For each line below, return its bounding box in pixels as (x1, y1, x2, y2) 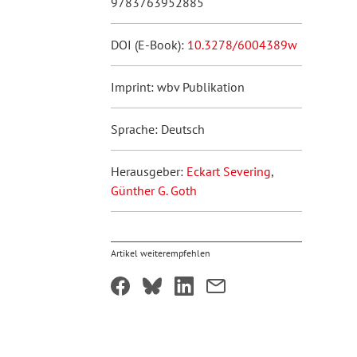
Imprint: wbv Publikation (110, 79, 245, 95)
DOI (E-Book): (110, 37, 187, 53)
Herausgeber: (110, 163, 186, 179)
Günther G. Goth (110, 182, 197, 198)
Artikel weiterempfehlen (110, 247, 210, 259)
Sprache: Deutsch (110, 121, 205, 137)
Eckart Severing (186, 163, 271, 179)
